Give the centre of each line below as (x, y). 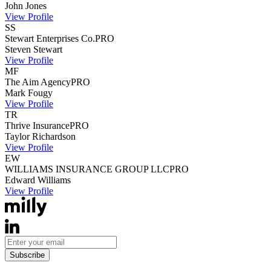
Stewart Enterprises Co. (50, 38)
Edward (20, 180)
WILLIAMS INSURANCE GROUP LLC (87, 169)
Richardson (54, 136)
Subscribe (27, 255)
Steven (18, 49)
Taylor (17, 136)
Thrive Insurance (37, 125)
